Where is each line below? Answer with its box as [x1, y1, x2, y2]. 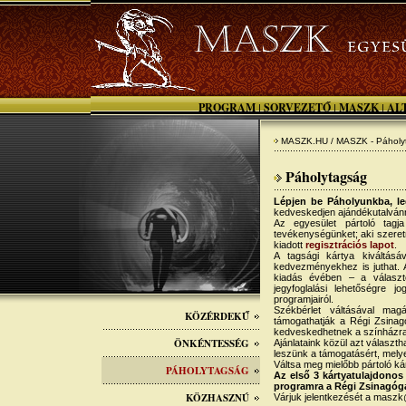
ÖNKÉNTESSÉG [174, 336, 249, 351]
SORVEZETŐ [264, 100, 331, 115]
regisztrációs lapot [305, 239, 394, 250]
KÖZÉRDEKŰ [185, 309, 249, 324]
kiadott [274, 239, 305, 250]
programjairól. [274, 294, 333, 304]
